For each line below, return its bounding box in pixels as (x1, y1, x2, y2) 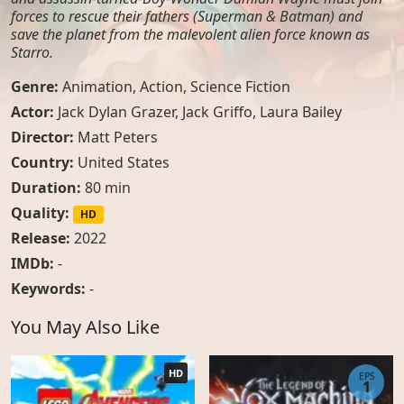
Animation (62, 77, 133, 96)
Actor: (11, 102, 58, 122)
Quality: (11, 203, 69, 223)
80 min (81, 178, 131, 197)
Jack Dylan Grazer (58, 102, 175, 122)
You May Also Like (11, 315, 160, 340)
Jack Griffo (182, 102, 252, 122)
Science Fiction (190, 77, 290, 96)
